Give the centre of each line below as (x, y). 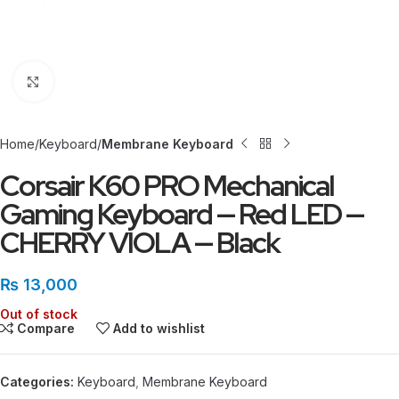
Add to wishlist (159, 328)
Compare (46, 328)
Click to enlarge (96, 81)
